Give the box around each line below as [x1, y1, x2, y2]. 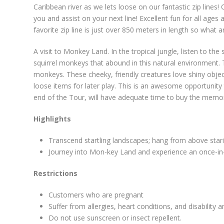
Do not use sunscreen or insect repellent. [48, 213, 181, 223]
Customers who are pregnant [48, 190, 143, 200]
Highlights [33, 114, 71, 124]
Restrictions [33, 168, 77, 178]
